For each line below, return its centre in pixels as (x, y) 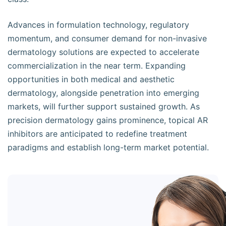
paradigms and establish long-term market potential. (108, 147)
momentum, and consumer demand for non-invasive (107, 38)
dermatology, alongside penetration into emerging (103, 93)
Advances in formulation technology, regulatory (98, 25)
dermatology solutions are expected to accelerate (103, 52)
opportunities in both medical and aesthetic (91, 79)
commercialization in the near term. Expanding (97, 66)
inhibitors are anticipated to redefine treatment (97, 134)
